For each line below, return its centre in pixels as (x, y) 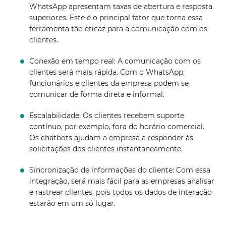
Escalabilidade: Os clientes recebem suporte (107, 116)
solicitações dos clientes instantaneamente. (106, 149)
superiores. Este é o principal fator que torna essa (116, 18)
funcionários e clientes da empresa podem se (109, 83)
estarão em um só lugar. (73, 203)
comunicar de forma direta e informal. (97, 94)
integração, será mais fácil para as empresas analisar (122, 181)
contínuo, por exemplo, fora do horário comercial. (117, 127)
